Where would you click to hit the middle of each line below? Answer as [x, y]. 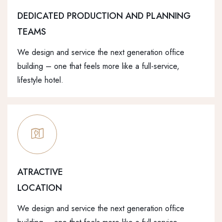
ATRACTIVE [40, 172]
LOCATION [40, 188]
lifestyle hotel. [40, 80]
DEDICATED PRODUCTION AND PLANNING [104, 16]
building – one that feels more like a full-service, [98, 66]
